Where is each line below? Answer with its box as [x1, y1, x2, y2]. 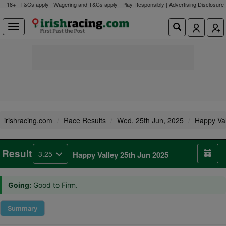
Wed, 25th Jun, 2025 [117, 115, 184, 125]
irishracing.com [4, 115, 52, 125]
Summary [8, 204, 37, 212]
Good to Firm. [31, 181, 80, 189]
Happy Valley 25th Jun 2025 [73, 149, 168, 160]
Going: [8, 181, 31, 189]
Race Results [64, 115, 106, 125]
